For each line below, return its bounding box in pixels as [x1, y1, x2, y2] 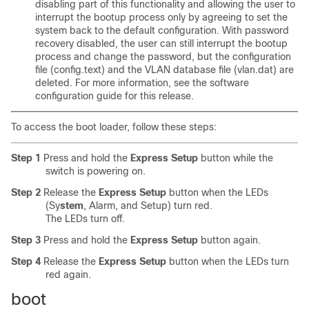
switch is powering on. [46, 166, 146, 177]
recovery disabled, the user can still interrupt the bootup [35, 38, 288, 49]
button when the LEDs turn [169, 256, 289, 267]
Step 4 [11, 256, 41, 267]
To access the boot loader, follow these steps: [11, 121, 217, 132]
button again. [201, 235, 261, 246]
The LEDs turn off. [46, 213, 125, 224]
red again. [46, 269, 91, 280]
